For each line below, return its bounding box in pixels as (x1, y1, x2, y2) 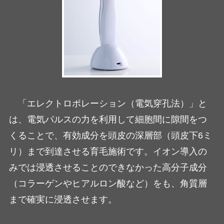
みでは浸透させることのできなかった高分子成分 (8, 162, 207, 173)
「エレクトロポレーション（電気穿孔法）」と (17, 98, 207, 109)
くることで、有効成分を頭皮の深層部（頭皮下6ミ (8, 130, 212, 141)
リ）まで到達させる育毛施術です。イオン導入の (8, 146, 207, 157)
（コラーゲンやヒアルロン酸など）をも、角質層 (8, 178, 207, 189)
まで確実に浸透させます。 (8, 194, 117, 205)
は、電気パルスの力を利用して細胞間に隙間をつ (8, 114, 207, 125)
